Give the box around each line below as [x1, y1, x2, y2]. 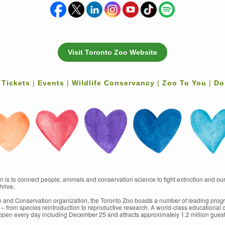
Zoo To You [162, 78, 206, 87]
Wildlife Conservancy [71, 78, 155, 87]
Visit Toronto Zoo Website [68, 48, 157, 56]
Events [37, 78, 64, 87]
